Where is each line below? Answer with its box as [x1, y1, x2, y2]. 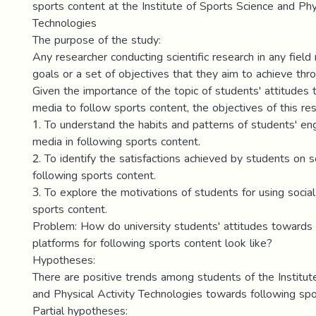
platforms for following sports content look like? [32, 232, 272, 254]
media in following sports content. [32, 130, 200, 152]
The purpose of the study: [32, 29, 161, 51]
